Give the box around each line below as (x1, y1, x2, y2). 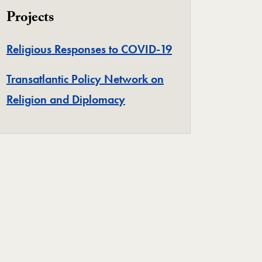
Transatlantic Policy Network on (6, 71, 164, 87)
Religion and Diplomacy (6, 91, 125, 107)
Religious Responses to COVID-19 (6, 41, 172, 57)
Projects (6, 6, 54, 31)
